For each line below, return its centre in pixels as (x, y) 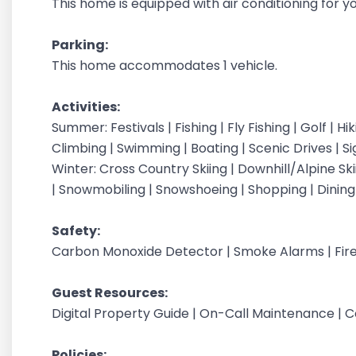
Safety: (78, 231)
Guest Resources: (111, 293)
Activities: (87, 107)
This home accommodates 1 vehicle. (166, 66)
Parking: (81, 45)
